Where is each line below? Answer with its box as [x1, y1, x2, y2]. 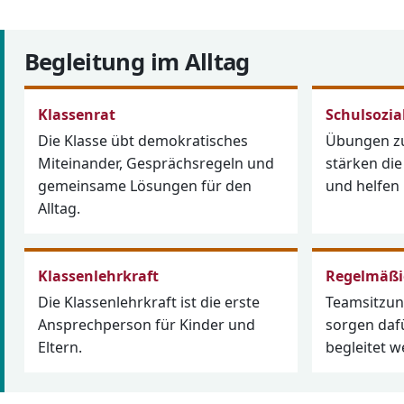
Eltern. [37, 336, 82, 357]
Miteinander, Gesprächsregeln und [37, 152, 274, 173]
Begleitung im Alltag [23, 46, 250, 78]
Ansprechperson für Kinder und [37, 314, 255, 335]
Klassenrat [37, 104, 115, 124]
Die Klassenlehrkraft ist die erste [37, 291, 260, 312]
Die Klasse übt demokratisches [37, 130, 248, 151]
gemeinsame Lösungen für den [37, 175, 252, 196]
